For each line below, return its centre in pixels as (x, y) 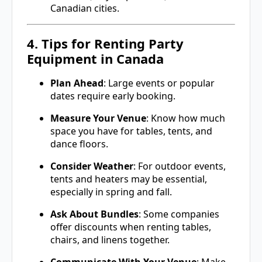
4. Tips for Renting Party (105, 44)
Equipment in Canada (95, 59)
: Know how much (186, 118)
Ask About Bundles (94, 214)
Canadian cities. (85, 8)
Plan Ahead (77, 83)
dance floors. (79, 144)
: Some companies (179, 214)
